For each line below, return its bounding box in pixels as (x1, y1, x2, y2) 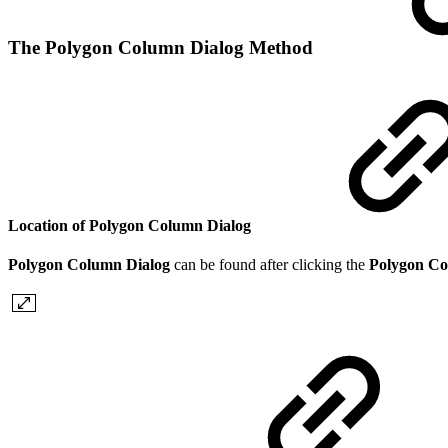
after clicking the (260, 255, 369, 273)
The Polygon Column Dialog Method (8, 37, 318, 59)
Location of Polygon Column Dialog (8, 216, 255, 234)
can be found (170, 255, 256, 273)
